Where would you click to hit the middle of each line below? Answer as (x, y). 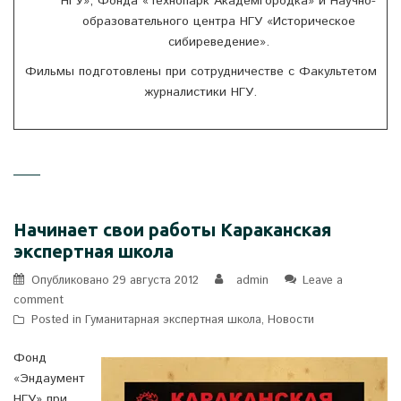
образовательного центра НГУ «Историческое (218, 22)
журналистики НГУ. (200, 93)
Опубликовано (72, 281)
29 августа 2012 (156, 281)
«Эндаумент (49, 379)
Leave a (323, 281)
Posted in (58, 320)
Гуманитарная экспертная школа (173, 320)
